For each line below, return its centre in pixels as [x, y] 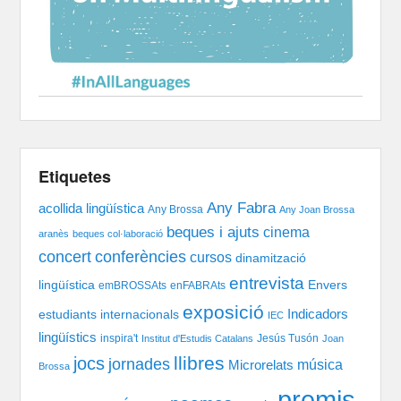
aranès [54, 233]
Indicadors [318, 314]
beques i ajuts [213, 232]
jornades [140, 364]
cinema [287, 231]
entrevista [267, 283]
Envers [328, 285]
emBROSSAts [133, 285]
